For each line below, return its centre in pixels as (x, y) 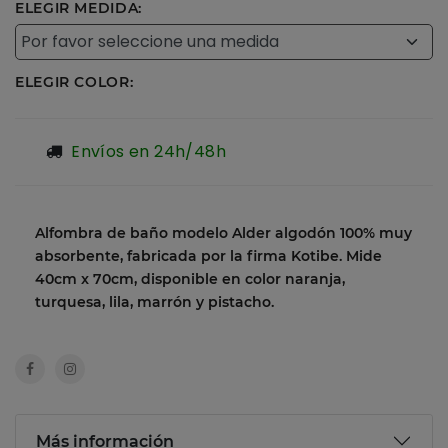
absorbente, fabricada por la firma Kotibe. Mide (208, 256)
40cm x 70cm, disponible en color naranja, (190, 279)
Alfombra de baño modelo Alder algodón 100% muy (223, 233)
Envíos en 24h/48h (149, 152)
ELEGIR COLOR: (74, 82)
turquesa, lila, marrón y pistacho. (154, 302)
